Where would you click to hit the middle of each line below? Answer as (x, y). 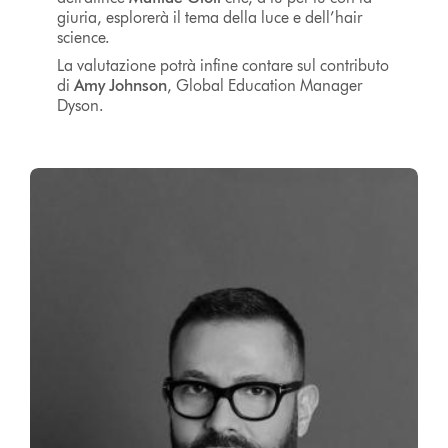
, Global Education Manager (264, 85)
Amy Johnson (120, 85)
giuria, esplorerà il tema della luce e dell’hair (209, 17)
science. (83, 37)
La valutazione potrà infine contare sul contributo (222, 65)
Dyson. (82, 105)
